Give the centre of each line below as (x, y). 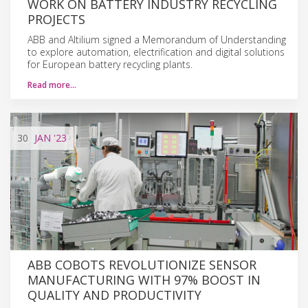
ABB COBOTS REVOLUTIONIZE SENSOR (142, 264)
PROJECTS (56, 19)
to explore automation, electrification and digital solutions (156, 52)
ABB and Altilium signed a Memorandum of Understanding (157, 39)
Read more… (52, 85)
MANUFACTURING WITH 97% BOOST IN (144, 279)
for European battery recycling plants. (110, 64)
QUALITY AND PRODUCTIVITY (114, 295)
